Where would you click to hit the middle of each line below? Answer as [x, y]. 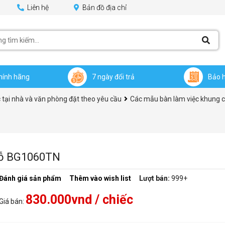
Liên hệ [37, 8]
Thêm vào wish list [100, 178]
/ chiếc [113, 200]
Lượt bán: [154, 178]
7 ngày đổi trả [113, 77]
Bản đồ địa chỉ [104, 8]
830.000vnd [59, 200]
